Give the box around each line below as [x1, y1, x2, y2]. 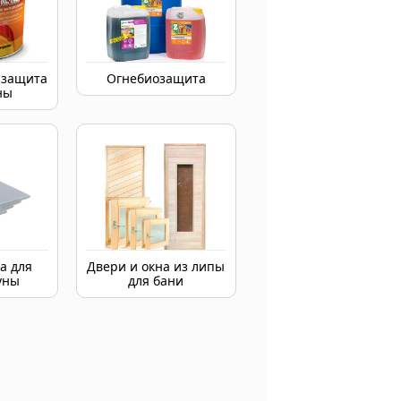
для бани [128, 272, 184, 289]
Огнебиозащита [106, 70, 206, 87]
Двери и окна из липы [87, 258, 226, 275]
